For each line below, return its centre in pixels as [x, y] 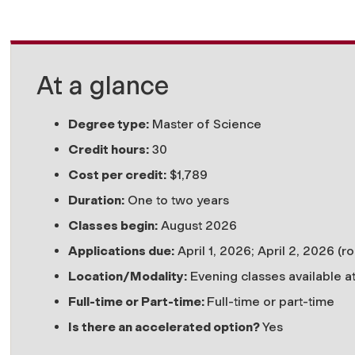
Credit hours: [109, 149]
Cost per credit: [117, 174]
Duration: [96, 200]
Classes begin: [113, 225]
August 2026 [197, 225]
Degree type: [109, 124]
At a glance [103, 85]
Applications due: [121, 250]
